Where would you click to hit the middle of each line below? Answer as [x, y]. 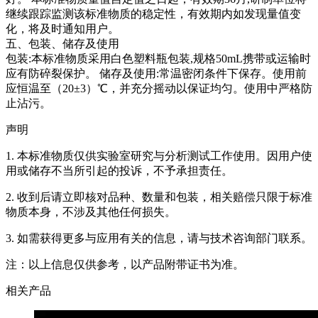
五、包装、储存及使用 [62, 44]
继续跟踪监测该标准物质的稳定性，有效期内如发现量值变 [153, 14]
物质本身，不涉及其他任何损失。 [91, 212]
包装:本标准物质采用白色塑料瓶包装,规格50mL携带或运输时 [158, 59]
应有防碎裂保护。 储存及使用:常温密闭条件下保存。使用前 [156, 74]
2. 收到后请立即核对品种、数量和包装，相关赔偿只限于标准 [159, 197]
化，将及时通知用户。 [62, 29]
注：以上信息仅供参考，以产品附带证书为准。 [125, 265]
